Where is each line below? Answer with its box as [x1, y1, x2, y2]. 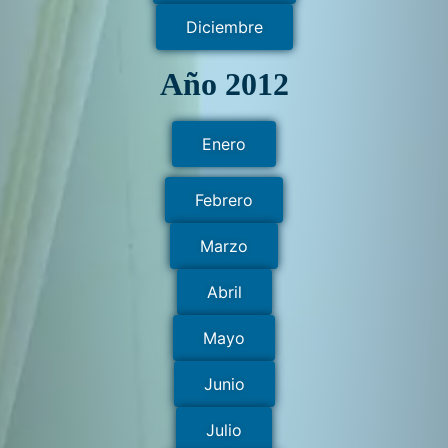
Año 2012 [159, 66, 289, 103]
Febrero [195, 190, 253, 211]
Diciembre [185, 16, 263, 37]
